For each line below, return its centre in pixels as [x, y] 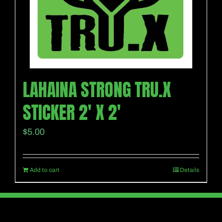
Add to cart [45, 170]
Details [190, 170]
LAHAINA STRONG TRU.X [97, 90]
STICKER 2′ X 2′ [72, 112]
